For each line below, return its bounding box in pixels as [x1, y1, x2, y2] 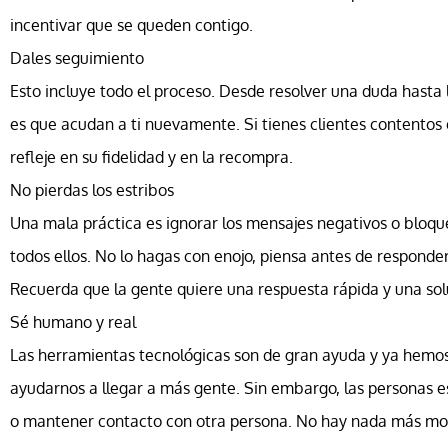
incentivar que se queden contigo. [10, 15, 253, 36]
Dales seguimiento [10, 48, 144, 69]
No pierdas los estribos [10, 180, 174, 201]
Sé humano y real [10, 312, 136, 333]
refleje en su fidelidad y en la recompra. [10, 147, 293, 168]
